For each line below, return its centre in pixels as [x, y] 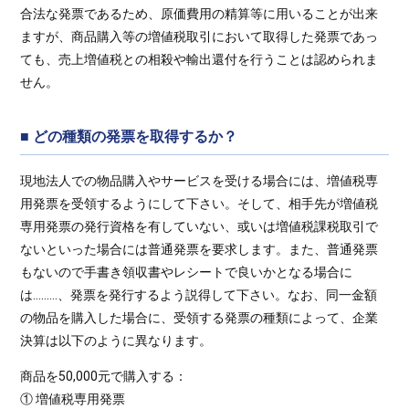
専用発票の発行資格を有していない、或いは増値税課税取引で [199, 226]
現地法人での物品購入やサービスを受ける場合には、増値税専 [199, 181]
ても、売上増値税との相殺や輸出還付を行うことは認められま [199, 59]
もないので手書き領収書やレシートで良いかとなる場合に [187, 272]
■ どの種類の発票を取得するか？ [129, 136]
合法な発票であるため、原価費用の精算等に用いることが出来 [199, 14]
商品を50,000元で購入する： [104, 376]
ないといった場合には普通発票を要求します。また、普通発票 [199, 249]
